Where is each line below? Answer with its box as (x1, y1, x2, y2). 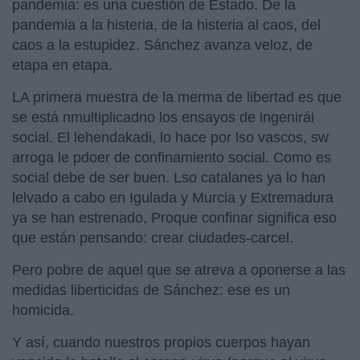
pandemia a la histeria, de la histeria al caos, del (12, 16, 321, 33)
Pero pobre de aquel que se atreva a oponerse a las (12, 261, 346, 278)
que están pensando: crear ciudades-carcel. (12, 229, 297, 246)
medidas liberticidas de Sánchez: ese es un (12, 281, 290, 298)
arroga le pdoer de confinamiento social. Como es (12, 149, 331, 166)
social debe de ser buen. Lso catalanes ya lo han (12, 169, 325, 186)
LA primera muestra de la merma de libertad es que (12, 88, 342, 105)
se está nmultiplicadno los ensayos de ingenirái (12, 108, 314, 125)
